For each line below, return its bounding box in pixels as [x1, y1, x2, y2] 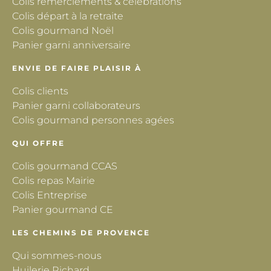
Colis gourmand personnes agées [12, 114, 174, 126]
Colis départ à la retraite [12, 10, 123, 22]
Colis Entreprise [12, 189, 87, 201]
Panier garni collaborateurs [12, 100, 140, 112]
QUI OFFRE [12, 139, 65, 148]
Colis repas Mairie [12, 175, 95, 187]
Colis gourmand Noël [12, 25, 114, 37]
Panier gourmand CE [12, 204, 113, 216]
